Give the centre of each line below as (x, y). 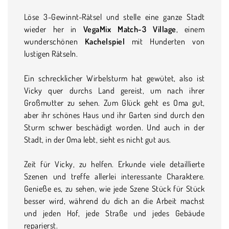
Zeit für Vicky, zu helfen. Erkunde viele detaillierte (114, 164)
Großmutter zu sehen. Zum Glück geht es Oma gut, (114, 102)
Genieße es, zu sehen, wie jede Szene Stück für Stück (114, 188)
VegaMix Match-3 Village (130, 29)
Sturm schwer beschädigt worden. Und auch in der (114, 127)
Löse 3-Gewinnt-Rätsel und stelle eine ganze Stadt (114, 17)
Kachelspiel (105, 41)
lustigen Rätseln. (51, 53)
